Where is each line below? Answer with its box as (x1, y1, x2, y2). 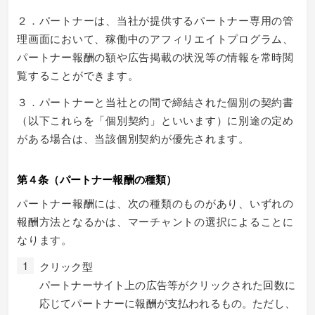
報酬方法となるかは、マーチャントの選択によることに (17, 214, 294, 229)
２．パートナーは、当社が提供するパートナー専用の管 (17, 13, 294, 27)
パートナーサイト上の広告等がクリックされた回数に (39, 277, 295, 292)
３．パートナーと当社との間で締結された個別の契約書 (17, 94, 294, 109)
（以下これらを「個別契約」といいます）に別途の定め (17, 112, 294, 127)
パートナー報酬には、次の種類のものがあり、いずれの (17, 195, 294, 210)
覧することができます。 (17, 67, 139, 82)
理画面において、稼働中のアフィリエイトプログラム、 (17, 31, 294, 46)
